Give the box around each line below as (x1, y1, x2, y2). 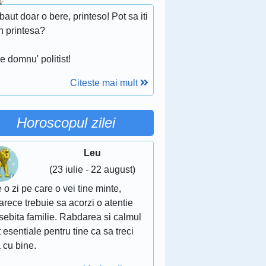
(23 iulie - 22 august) (49, 164, 136, 175)
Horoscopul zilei (16, 114, 115, 131)
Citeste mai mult (69, 77, 140, 88)
